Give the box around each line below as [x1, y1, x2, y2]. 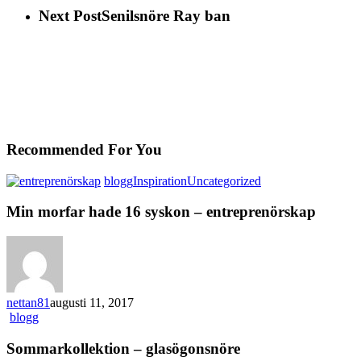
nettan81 [6, 296, 50, 309]
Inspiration [133, 173, 187, 188]
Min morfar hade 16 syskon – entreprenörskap [6, 203, 316, 221]
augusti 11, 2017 [50, 296, 134, 309]
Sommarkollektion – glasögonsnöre [6, 339, 240, 357]
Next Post [39, 6, 102, 24]
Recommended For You [6, 140, 162, 158]
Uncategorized [187, 173, 261, 188]
